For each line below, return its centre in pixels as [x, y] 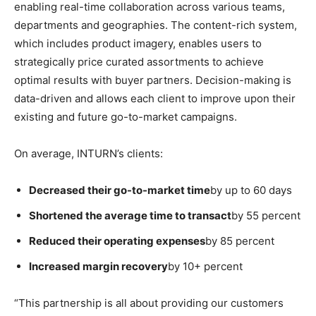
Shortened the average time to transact [130, 216]
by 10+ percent [205, 267]
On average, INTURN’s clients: [89, 154]
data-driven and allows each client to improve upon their [155, 99]
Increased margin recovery [98, 267]
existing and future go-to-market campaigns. [126, 117]
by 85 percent [240, 241]
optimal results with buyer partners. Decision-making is [153, 80]
